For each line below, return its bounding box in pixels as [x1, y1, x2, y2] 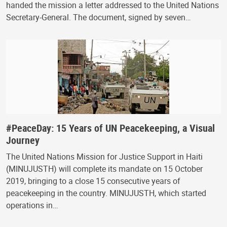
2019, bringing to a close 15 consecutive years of [6, 175, 180, 186]
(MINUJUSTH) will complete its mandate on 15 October [6, 163, 203, 174]
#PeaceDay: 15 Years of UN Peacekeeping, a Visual [6, 121, 215, 135]
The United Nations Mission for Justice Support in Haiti [6, 150, 203, 162]
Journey [6, 133, 40, 147]
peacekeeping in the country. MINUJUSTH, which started [6, 187, 206, 199]
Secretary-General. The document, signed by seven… [6, 11, 191, 23]
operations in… [6, 199, 58, 211]
